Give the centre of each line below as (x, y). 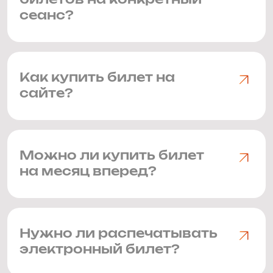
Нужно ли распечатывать (119, 234)
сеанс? (47, 16)
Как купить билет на (97, 78)
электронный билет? (100, 250)
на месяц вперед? (88, 172)
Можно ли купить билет (112, 156)
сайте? (46, 94)
